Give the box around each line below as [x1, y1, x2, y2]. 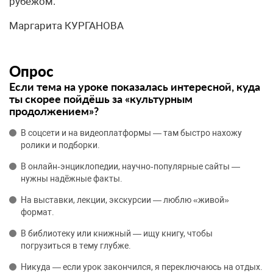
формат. [21, 207, 54, 217]
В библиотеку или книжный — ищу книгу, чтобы [21, 229, 213, 238]
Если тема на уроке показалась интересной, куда [9, 80, 260, 93]
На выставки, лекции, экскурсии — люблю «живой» [21, 195, 229, 205]
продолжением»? [9, 104, 99, 118]
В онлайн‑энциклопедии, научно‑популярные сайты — [21, 161, 240, 171]
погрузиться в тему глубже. [21, 241, 131, 250]
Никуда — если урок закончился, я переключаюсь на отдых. [21, 262, 263, 272]
